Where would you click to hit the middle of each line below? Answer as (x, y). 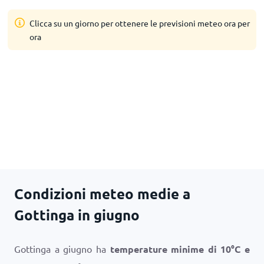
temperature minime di (165, 249)
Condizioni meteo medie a (102, 194)
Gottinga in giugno (77, 215)
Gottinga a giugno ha (62, 249)
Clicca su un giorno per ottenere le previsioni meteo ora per (140, 23)
